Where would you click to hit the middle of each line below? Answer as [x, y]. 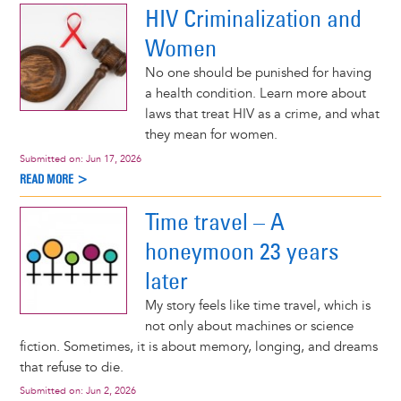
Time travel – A [214, 221]
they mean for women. [211, 134]
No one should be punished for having [258, 73]
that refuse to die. [71, 367]
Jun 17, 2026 [113, 158]
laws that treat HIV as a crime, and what [262, 114]
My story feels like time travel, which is [257, 305]
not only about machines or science [249, 326]
